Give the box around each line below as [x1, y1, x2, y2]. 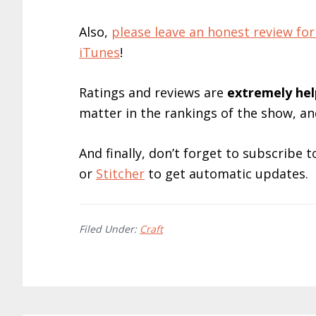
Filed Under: [79, 222, 140, 236]
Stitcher [96, 165, 145, 182]
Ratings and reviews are [79, 84, 227, 101]
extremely [227, 84, 292, 101]
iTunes [79, 44, 120, 61]
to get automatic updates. [145, 165, 308, 182]
